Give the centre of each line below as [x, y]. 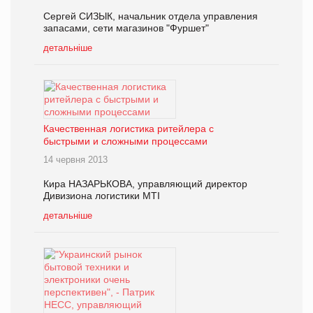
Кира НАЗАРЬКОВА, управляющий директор [145, 183]
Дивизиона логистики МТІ [102, 195]
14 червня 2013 [75, 159]
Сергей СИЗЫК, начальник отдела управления [151, 16]
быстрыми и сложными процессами [125, 141]
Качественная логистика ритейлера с [129, 128]
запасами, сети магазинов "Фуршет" [126, 28]
